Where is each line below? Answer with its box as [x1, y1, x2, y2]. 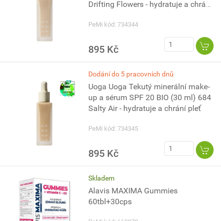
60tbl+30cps [88, 197, 132, 206]
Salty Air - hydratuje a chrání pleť [88, 104, 202, 113]
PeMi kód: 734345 [88, 125, 139, 132]
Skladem [88, 174, 115, 182]
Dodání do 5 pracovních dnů [88, 70, 174, 78]
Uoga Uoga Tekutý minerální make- [88, 82, 210, 91]
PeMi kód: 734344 [88, 21, 139, 28]
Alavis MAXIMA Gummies [88, 186, 178, 195]
